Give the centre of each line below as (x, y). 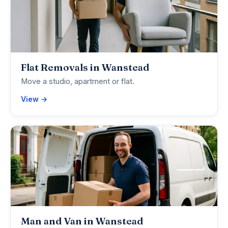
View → (34, 99)
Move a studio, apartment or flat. (78, 82)
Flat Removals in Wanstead (85, 67)
